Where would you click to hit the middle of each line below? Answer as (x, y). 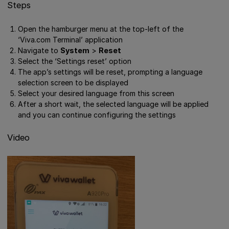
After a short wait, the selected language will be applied (113, 104)
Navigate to (39, 51)
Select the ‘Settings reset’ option (75, 61)
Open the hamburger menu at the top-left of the (101, 29)
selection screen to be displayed (73, 83)
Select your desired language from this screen (96, 94)
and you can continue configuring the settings (97, 115)
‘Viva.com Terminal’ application (70, 40)
